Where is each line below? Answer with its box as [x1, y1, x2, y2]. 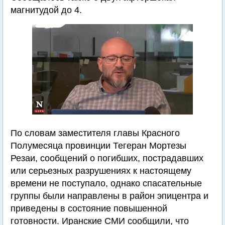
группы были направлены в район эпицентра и [11, 191, 208, 201]
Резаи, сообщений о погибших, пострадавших [11, 153, 203, 163]
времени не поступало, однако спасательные [11, 178, 202, 188]
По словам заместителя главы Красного [11, 128, 180, 138]
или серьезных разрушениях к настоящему [11, 166, 191, 176]
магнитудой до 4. [11, 5, 82, 15]
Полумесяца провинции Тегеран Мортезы [11, 141, 186, 151]
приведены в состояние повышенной [11, 203, 167, 213]
